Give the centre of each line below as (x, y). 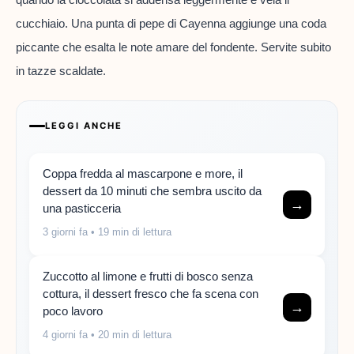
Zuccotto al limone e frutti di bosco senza (148, 277)
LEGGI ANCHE (84, 126)
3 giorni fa (65, 232)
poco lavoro (73, 311)
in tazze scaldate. (61, 70)
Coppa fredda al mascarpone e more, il (143, 174)
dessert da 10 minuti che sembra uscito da (152, 191)
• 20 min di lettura (130, 335)
